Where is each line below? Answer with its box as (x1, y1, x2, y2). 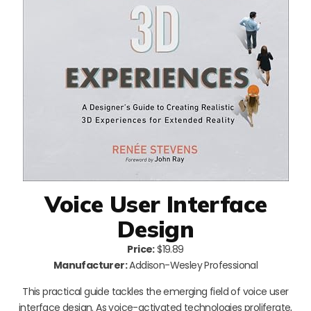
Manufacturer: (53, 258, 127, 272)
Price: (127, 242, 155, 256)
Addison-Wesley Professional (127, 258, 258, 272)
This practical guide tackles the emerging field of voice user (22, 284, 289, 299)
